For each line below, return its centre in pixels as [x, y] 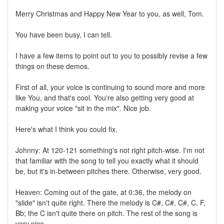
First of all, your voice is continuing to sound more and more [110, 87]
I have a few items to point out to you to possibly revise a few [111, 55]
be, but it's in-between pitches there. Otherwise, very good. [108, 171]
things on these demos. [52, 66]
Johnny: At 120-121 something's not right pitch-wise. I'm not [110, 150]
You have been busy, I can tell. [64, 34]
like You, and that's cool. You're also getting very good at [105, 97]
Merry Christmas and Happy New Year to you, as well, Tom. [110, 13]
